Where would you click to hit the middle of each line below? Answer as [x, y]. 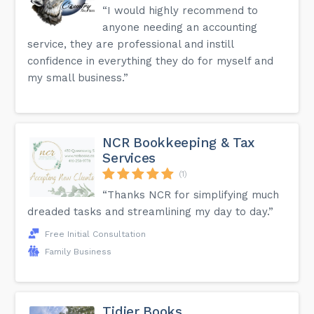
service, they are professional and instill [131, 44]
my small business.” [78, 77]
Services [129, 158]
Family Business [78, 251]
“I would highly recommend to [180, 10]
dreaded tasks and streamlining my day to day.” [151, 211]
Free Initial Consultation [96, 234]
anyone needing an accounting [180, 27]
